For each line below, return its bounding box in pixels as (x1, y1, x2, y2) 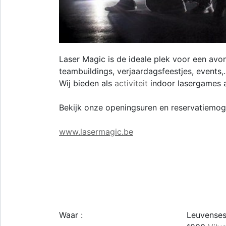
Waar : (59, 209, 83, 220)
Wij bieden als (59, 78, 115, 88)
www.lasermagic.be (59, 126, 133, 137)
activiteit (115, 78, 148, 88)
